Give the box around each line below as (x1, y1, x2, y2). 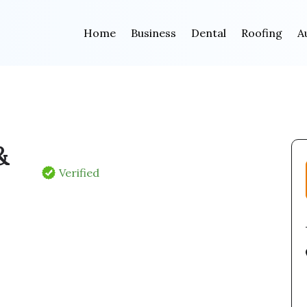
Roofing (241, 26, 282, 40)
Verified (59, 165, 100, 180)
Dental (191, 26, 226, 40)
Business (130, 26, 176, 40)
